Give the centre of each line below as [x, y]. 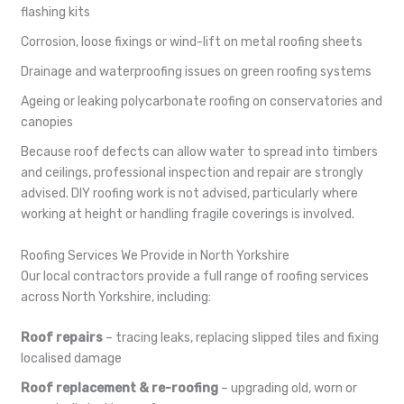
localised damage [71, 358]
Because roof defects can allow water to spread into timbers [199, 152]
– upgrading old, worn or [288, 388]
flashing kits [55, 13]
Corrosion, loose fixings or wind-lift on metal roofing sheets [192, 42]
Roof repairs [62, 337]
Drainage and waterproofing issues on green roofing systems [196, 72]
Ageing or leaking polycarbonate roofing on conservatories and [202, 102]
